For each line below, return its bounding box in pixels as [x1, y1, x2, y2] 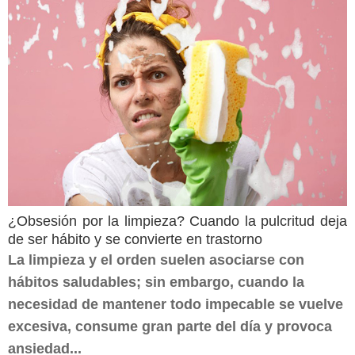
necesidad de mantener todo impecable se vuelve [8, 296, 343, 312]
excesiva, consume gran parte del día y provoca [8, 319, 332, 334]
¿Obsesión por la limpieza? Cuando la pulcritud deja [8, 213, 347, 229]
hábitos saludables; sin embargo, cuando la [8, 274, 304, 290]
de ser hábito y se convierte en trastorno [8, 231, 262, 247]
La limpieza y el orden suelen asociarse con [8, 252, 304, 268]
